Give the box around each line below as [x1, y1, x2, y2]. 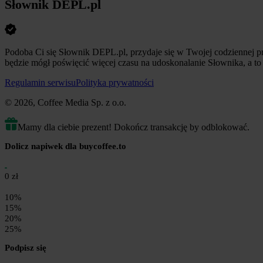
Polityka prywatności [76, 77, 154, 87]
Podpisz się [5, 242, 46, 252]
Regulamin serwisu [5, 77, 76, 87]
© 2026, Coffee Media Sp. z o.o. [5, 97, 126, 107]
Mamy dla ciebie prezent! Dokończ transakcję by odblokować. [18, 122, 249, 132]
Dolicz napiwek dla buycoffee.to [5, 141, 126, 151]
